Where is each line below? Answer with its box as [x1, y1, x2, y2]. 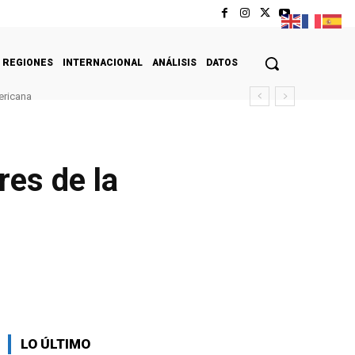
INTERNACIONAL [63, 56, 143, 68]
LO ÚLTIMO [21, 335, 90, 352]
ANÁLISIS [152, 56, 197, 68]
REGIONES [2, 56, 53, 68]
